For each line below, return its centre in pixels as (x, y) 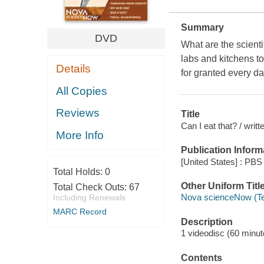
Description (207, 222)
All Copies (82, 91)
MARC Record (80, 212)
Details (74, 69)
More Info (80, 135)
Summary (202, 28)
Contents (201, 258)
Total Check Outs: (91, 187)
